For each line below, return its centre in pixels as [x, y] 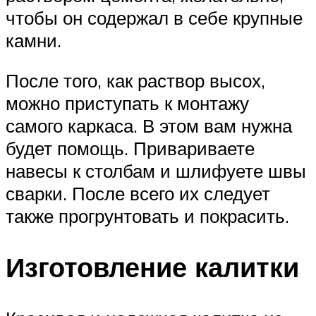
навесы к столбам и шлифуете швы [156, 171]
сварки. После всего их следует [138, 194]
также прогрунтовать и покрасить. [147, 216]
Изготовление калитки [152, 267]
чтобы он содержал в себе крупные [154, 17]
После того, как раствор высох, [135, 81]
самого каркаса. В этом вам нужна [149, 126]
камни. [34, 40]
